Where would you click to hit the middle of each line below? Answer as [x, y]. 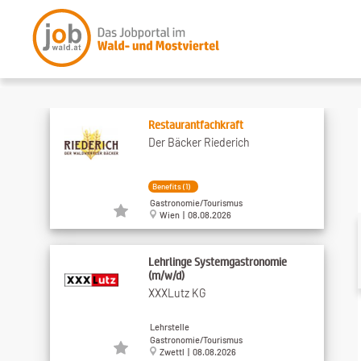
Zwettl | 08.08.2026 [196, 352]
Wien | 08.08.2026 [193, 215]
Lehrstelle [169, 326]
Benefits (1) [171, 186]
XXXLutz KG [176, 293]
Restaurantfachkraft [195, 124]
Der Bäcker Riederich [199, 142]
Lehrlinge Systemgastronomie [217, 261]
